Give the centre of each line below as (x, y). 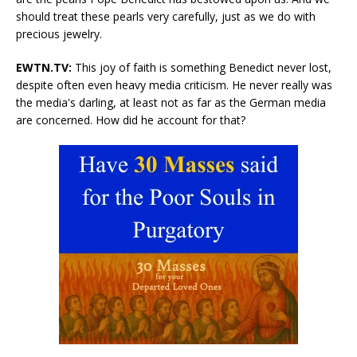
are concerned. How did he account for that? (131, 120)
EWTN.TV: (44, 68)
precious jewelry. (59, 34)
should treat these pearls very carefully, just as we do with (166, 17)
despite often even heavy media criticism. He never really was (174, 85)
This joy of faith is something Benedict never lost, (202, 68)
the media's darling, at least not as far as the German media (171, 103)
